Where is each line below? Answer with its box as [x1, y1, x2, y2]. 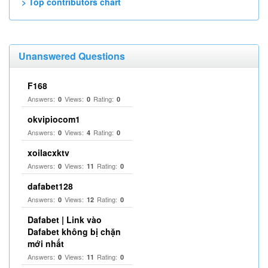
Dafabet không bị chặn [28, 226, 121, 237]
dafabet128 [28, 180, 73, 192]
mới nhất [28, 237, 64, 249]
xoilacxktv [28, 147, 69, 159]
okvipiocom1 [28, 113, 80, 125]
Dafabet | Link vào [28, 214, 102, 226]
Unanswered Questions [19, 49, 125, 63]
